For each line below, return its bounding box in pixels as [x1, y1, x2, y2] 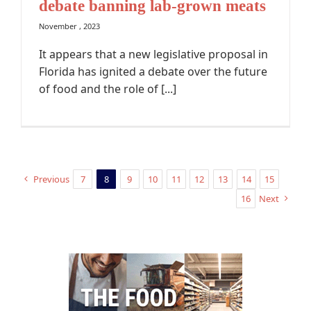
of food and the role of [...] [39, 81, 176, 97]
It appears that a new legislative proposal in [39, 47, 268, 62]
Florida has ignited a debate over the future [39, 64, 267, 80]
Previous [33, 173, 69, 186]
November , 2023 [39, 21, 100, 32]
